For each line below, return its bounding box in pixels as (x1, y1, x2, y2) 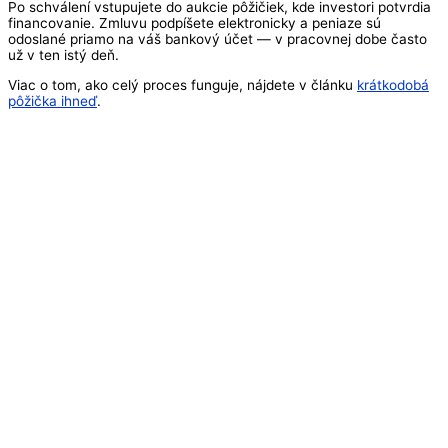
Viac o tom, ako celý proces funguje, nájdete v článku (8, 77, 357, 94)
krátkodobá (357, 77, 429, 94)
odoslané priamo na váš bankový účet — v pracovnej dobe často (8, 31, 427, 48)
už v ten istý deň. (8, 47, 119, 64)
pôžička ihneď (8, 93, 97, 110)
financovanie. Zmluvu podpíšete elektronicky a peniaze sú (8, 15, 381, 32)
